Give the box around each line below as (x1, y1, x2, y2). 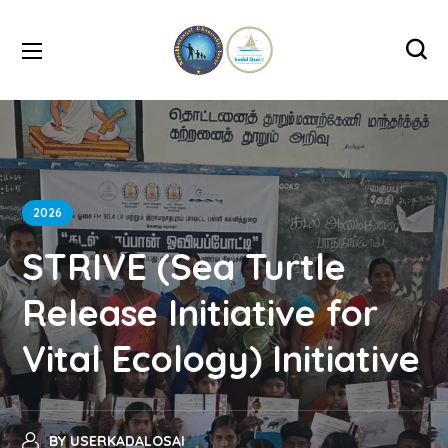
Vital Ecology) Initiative (22, 336, 421, 381)
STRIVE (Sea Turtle (22, 244, 347, 289)
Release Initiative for (22, 290, 379, 335)
